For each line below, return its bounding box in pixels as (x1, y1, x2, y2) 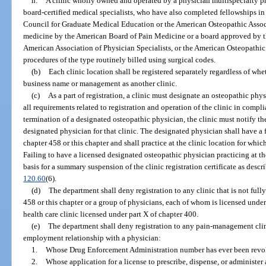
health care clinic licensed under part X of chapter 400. (23, 209, 199, 218)
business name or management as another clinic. (23, 78, 178, 88)
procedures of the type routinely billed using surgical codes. (23, 55, 216, 64)
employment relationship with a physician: (23, 233, 161, 242)
